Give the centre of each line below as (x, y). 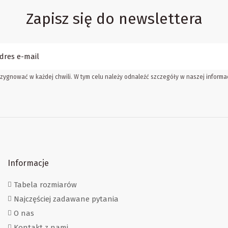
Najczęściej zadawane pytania (66, 199)
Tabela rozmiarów (45, 185)
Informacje (28, 163)
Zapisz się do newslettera (114, 19)
